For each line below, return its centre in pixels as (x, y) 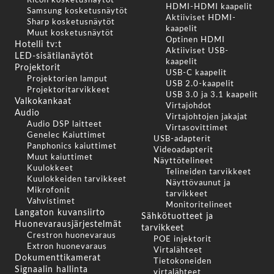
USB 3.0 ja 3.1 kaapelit (212, 95)
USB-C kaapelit (196, 73)
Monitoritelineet (199, 206)
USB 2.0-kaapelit (200, 84)
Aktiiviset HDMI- (201, 18)
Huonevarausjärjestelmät (68, 225)
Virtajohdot (188, 106)
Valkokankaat (43, 102)
